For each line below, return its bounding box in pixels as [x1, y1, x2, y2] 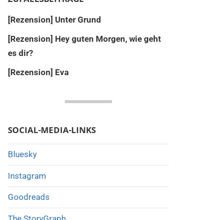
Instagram [7, 170, 46, 181]
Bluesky [7, 149, 37, 160]
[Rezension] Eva [7, 67, 69, 77]
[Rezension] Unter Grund [7, 14, 101, 25]
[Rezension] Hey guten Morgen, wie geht [7, 33, 161, 44]
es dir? [7, 48, 33, 58]
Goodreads [7, 192, 50, 202]
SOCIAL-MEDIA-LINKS [7, 124, 96, 136]
